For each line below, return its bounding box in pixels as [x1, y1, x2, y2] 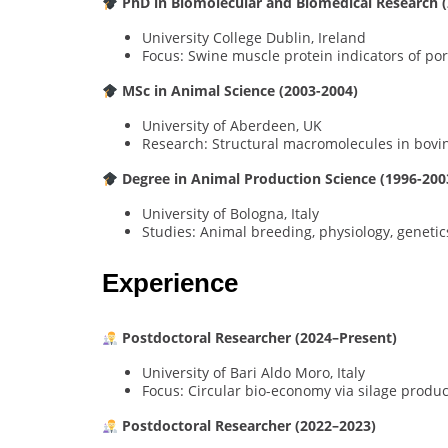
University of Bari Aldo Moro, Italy [142, 363, 365, 383]
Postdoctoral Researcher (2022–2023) [121, 416, 376, 436]
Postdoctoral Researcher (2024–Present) [121, 328, 397, 348]
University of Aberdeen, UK [142, 116, 322, 136]
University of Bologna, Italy [142, 204, 319, 224]
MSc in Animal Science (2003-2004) [121, 81, 358, 101]
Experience [102, 268, 238, 299]
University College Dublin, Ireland [142, 28, 366, 48]
